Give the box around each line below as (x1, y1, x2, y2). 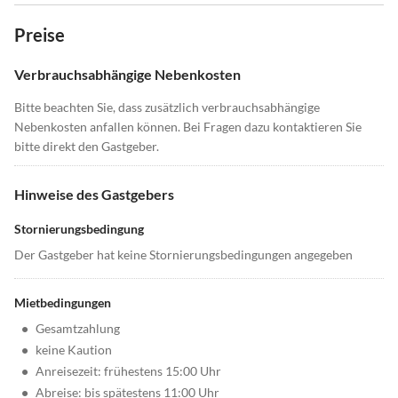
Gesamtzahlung (36, 321, 120, 337)
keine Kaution (36, 342, 112, 358)
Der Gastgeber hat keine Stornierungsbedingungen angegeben (14, 247, 353, 263)
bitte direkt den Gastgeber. (14, 139, 159, 155)
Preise (14, 24, 65, 46)
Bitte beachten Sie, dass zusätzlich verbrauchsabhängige (14, 99, 320, 115)
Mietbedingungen (14, 295, 111, 311)
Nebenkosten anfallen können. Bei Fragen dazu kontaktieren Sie (14, 119, 362, 135)
